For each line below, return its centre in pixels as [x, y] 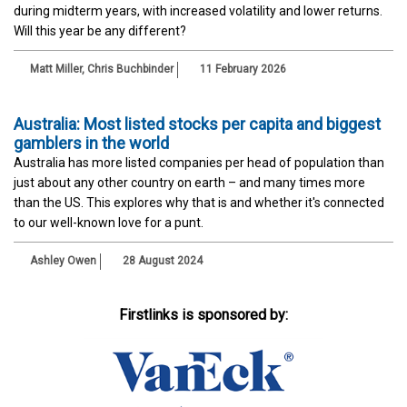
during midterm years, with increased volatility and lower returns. [198, 11]
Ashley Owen [63, 261]
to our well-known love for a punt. [109, 223]
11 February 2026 [242, 69]
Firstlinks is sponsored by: [203, 315]
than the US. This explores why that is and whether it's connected [199, 203]
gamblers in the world [91, 144]
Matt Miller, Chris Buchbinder [102, 69]
